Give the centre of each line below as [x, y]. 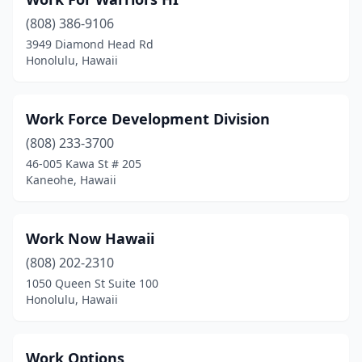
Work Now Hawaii [90, 238]
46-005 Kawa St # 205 [84, 164]
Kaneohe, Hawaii [71, 180]
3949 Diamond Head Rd [90, 44]
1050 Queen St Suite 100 [92, 283]
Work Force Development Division [148, 119]
